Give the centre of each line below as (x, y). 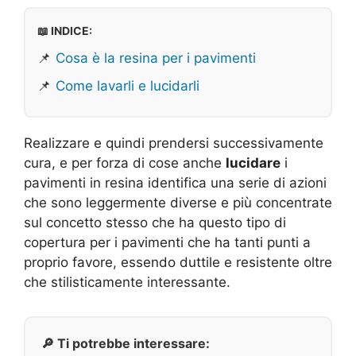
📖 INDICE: (65, 30)
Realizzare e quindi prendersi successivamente (174, 143)
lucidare (253, 163)
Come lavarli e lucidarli (128, 85)
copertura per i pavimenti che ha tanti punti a (167, 242)
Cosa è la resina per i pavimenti (156, 58)
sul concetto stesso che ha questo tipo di (155, 222)
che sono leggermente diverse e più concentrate (178, 202)
